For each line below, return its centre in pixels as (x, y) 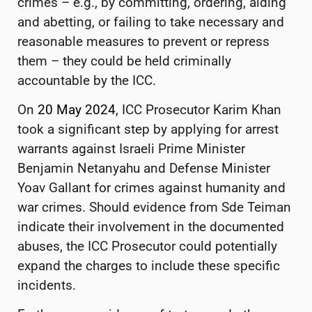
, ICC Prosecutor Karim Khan (198, 110)
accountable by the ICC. (87, 80)
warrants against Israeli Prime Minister (131, 149)
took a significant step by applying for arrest (148, 130)
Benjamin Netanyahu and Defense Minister (144, 169)
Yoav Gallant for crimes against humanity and (151, 188)
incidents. (48, 286)
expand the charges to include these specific (149, 266)
